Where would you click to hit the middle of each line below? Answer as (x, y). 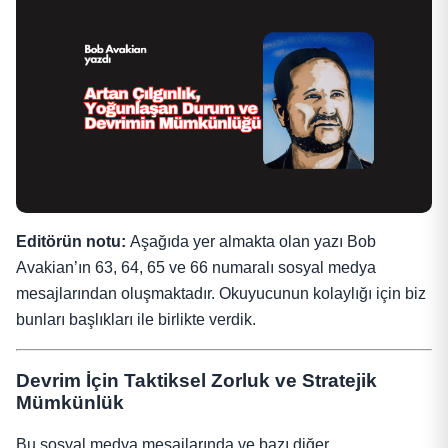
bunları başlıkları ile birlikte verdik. (136, 319)
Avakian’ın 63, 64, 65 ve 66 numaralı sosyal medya (196, 267)
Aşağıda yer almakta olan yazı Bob (253, 241)
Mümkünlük (70, 402)
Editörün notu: (73, 241)
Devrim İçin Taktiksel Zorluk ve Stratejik (196, 380)
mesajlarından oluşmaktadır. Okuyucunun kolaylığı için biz (221, 293)
